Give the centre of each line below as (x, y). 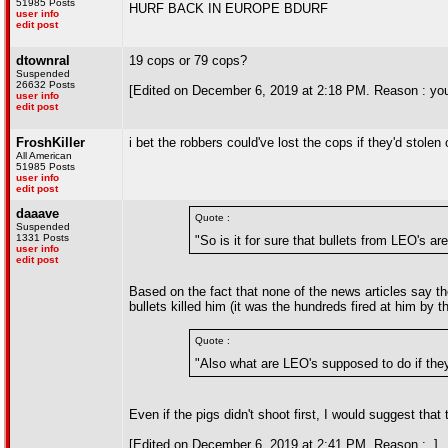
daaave (37, 213)
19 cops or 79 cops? (188, 60)
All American (44, 155)
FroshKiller (50, 142)
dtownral (43, 60)
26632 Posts (45, 84)
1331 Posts (42, 237)
